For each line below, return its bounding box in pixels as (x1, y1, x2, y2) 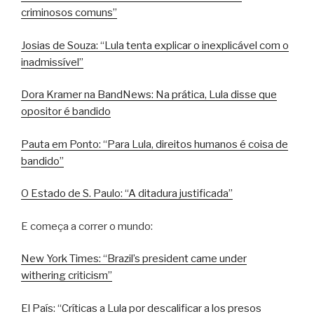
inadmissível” (21, 55, 83, 69)
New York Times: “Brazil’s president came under (21, 252, 247, 266)
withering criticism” (21, 269, 112, 282)
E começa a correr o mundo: (21, 219, 153, 233)
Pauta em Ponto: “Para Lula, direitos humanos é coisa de (21, 137, 288, 151)
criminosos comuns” (21, 6, 117, 20)
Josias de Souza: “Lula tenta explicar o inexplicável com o (21, 39, 289, 52)
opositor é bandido (21, 105, 111, 118)
